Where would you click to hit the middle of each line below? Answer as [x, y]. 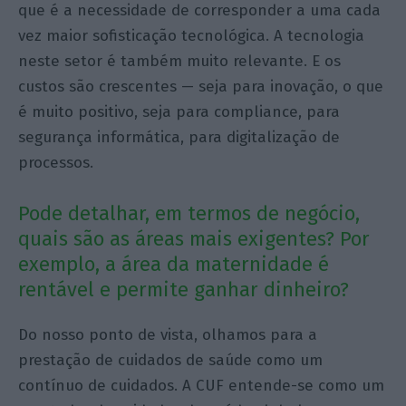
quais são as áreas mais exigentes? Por [194, 238]
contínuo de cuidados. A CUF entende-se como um [202, 385]
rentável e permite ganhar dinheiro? [184, 289]
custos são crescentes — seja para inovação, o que [201, 86]
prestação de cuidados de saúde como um [171, 360]
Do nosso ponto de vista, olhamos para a [168, 334]
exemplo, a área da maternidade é [174, 264]
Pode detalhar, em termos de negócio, [189, 213]
